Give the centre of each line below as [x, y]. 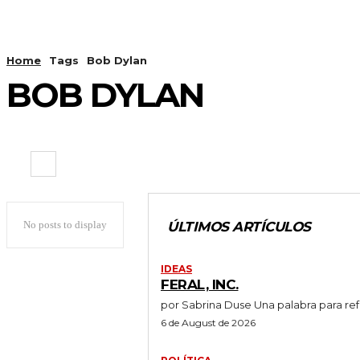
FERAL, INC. [200, 284]
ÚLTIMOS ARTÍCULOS [239, 226]
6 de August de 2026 [208, 322]
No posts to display [65, 224]
